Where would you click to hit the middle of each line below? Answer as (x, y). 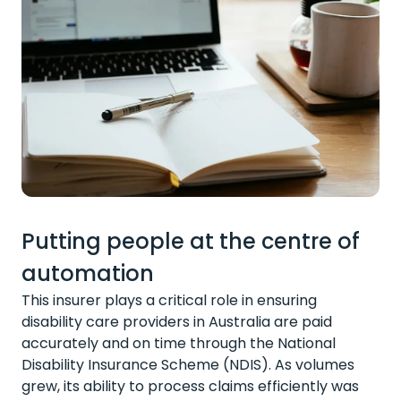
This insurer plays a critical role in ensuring (169, 300)
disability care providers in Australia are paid (177, 322)
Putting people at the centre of (191, 241)
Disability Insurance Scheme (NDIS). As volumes (188, 365)
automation (88, 273)
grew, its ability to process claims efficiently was (190, 386)
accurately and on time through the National (179, 343)
